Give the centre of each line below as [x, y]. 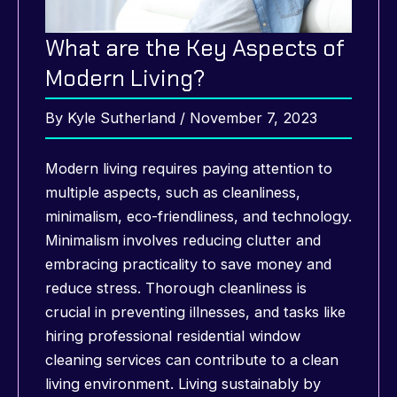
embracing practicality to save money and [188, 264]
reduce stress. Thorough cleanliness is [176, 288]
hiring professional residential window [173, 335]
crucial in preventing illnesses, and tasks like [195, 311]
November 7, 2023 [253, 117]
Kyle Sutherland [124, 117]
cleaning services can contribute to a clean [192, 359]
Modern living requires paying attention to [189, 168]
